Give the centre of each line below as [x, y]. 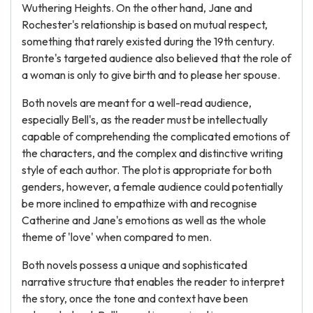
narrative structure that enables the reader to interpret [153, 282]
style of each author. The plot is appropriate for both [147, 170]
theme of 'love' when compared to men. [117, 237]
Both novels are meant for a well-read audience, [137, 103]
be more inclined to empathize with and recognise [139, 203]
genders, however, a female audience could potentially [152, 187]
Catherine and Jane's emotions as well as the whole [144, 220]
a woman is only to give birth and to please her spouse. [151, 75]
